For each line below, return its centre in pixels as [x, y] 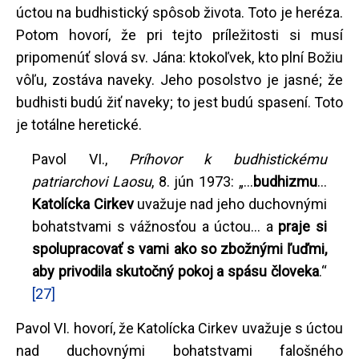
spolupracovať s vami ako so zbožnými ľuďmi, [179, 249]
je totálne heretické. [79, 125]
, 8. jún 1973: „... [202, 182]
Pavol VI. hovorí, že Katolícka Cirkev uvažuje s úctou [179, 329]
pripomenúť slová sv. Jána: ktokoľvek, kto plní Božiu [179, 58]
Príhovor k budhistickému [228, 159]
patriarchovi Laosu [92, 182]
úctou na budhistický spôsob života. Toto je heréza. [179, 13]
